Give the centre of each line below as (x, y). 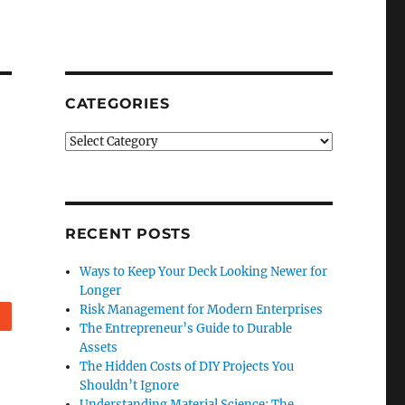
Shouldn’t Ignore (130, 386)
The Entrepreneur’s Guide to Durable (186, 329)
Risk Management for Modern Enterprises (202, 310)
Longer (101, 291)
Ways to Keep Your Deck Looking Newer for (204, 272)
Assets (99, 348)
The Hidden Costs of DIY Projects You (187, 367)
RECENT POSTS (127, 234)
